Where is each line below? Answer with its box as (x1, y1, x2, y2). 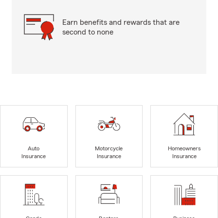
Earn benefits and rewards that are (62, 18, 180, 26)
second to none (62, 28, 113, 36)
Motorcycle (95, 145, 123, 152)
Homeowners (167, 145, 201, 152)
